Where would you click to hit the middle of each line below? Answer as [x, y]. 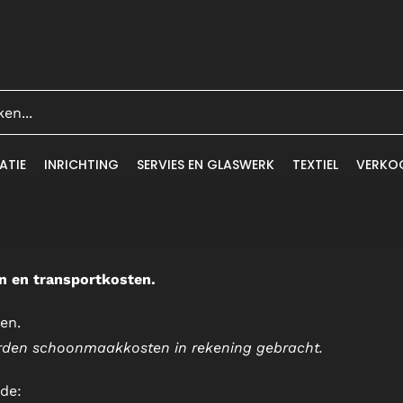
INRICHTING [81, 165]
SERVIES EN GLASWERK [205, 165]
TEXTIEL [315, 165]
